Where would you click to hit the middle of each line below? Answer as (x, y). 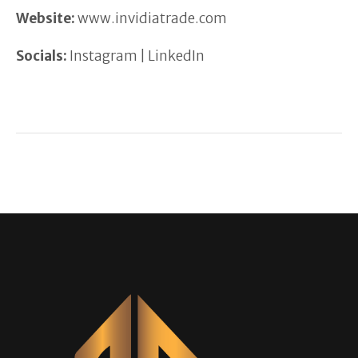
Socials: (43, 56)
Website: (47, 18)
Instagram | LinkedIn (137, 56)
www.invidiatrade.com (153, 18)
